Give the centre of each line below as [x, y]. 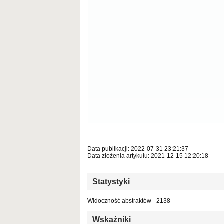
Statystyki [111, 182]
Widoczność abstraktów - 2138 [129, 201]
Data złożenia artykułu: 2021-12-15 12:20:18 [148, 156]
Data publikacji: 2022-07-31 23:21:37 [138, 149]
